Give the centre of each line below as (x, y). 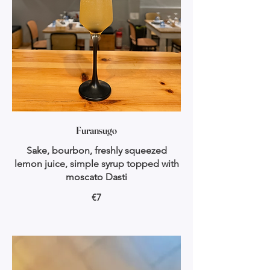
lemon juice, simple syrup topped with (96, 164)
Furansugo (96, 130)
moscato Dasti (96, 177)
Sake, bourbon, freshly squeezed (96, 150)
